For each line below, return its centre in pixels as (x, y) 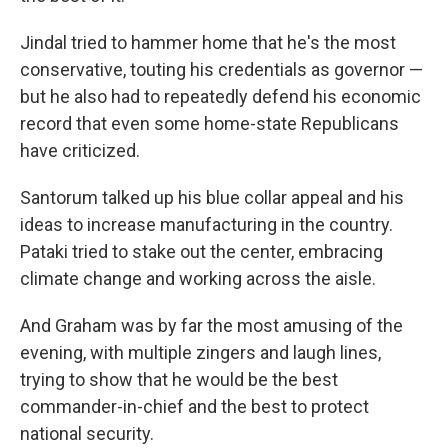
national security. (87, 434)
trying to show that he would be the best (179, 380)
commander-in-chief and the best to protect (194, 407)
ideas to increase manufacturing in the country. (206, 225)
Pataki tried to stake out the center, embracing (201, 252)
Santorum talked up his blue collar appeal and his (212, 198)
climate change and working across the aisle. (198, 279)
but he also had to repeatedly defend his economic (220, 97)
